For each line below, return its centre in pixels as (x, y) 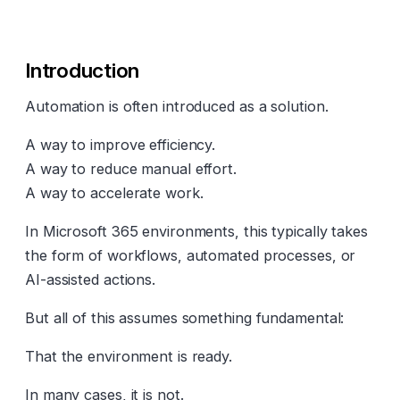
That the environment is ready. (129, 356)
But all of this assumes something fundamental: (185, 317)
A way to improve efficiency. (121, 144)
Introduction (83, 70)
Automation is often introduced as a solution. (177, 106)
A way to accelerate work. (114, 192)
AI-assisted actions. (90, 279)
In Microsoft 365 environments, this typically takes (196, 231)
